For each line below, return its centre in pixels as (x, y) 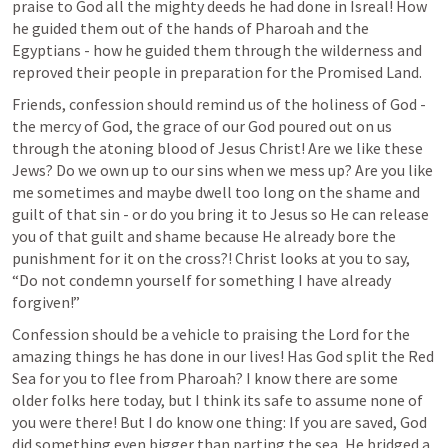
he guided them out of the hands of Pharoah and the (190, 28)
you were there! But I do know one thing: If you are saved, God (219, 422)
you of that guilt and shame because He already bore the (204, 236)
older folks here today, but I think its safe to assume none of (217, 400)
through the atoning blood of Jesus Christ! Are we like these (217, 148)
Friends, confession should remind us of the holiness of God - (219, 104)
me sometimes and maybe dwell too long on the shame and (216, 192)
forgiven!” (46, 302)
